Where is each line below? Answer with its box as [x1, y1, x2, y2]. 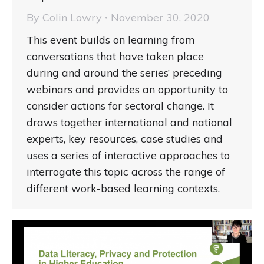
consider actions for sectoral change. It [27, 98, 214, 113]
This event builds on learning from [27, 32, 195, 47]
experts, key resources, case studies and [27, 131, 223, 146]
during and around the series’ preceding [27, 65, 222, 80]
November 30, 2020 [111, 10, 210, 24]
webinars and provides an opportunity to [27, 82, 228, 96]
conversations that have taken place [27, 49, 204, 63]
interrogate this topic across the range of [27, 164, 225, 179]
